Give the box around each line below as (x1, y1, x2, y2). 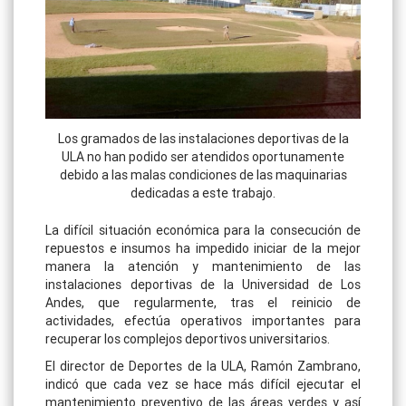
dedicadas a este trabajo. (130, 184, 275, 201)
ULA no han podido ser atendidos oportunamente (62, 148, 344, 165)
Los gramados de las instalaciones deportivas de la (57, 130, 349, 147)
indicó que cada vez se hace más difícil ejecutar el (45, 375, 361, 392)
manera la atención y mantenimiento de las (45, 257, 361, 275)
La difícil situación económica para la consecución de (45, 221, 361, 238)
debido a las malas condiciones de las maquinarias (59, 166, 347, 183)
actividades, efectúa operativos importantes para (45, 312, 361, 329)
